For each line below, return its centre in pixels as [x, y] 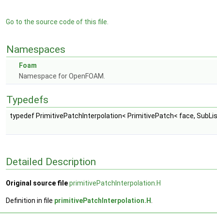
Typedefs [27, 100]
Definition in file [30, 201]
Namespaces [36, 49]
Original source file [37, 183]
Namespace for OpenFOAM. [62, 76]
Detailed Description [51, 162]
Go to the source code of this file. [57, 22]
